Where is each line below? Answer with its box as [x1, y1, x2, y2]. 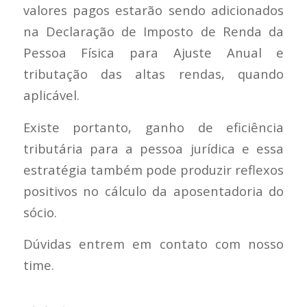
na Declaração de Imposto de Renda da [23, 23, 284, 40]
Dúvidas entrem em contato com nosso [23, 235, 284, 253]
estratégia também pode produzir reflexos [23, 160, 284, 178]
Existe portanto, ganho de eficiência [23, 118, 284, 136]
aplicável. [23, 86, 79, 104]
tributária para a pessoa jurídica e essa [23, 139, 284, 157]
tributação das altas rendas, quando [23, 65, 284, 83]
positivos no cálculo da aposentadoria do [23, 182, 284, 199]
